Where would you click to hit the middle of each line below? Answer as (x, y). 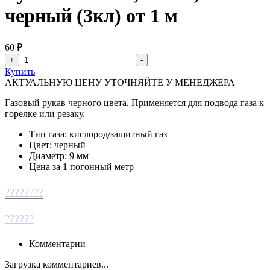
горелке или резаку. (45, 113)
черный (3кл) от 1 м (91, 16)
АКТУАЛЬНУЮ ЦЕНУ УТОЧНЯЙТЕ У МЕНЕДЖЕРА (120, 82)
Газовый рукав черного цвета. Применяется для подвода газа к (134, 102)
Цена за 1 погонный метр (81, 166)
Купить (20, 71)
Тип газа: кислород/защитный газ (98, 134)
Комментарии (57, 244)
